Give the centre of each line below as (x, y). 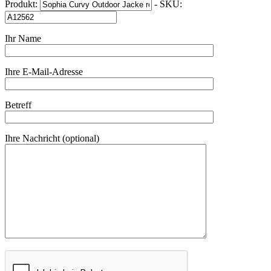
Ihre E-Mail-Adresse (44, 72)
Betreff (18, 105)
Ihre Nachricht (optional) (52, 139)
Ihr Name (23, 39)
